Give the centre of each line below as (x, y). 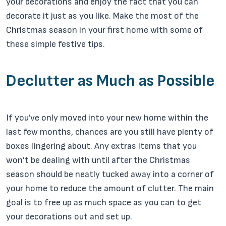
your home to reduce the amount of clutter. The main (110, 188)
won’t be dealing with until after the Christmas (98, 160)
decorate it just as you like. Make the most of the (102, 16)
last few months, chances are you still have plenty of (110, 132)
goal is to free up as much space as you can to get (104, 203)
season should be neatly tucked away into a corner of (110, 174)
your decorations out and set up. (69, 217)
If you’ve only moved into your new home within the (107, 118)
